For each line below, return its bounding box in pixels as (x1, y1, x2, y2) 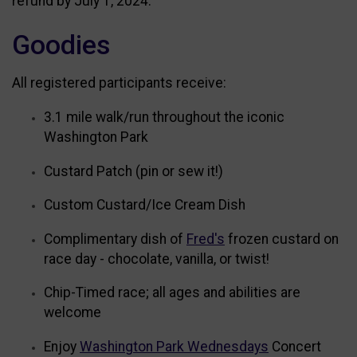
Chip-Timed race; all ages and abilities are (44, 284, 300, 301)
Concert (269, 339, 321, 355)
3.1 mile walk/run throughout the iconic (44, 109, 284, 126)
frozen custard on (225, 230, 339, 247)
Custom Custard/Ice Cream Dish (44, 197, 245, 214)
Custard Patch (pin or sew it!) (44, 163, 223, 179)
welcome (44, 304, 101, 321)
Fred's (186, 230, 225, 247)
